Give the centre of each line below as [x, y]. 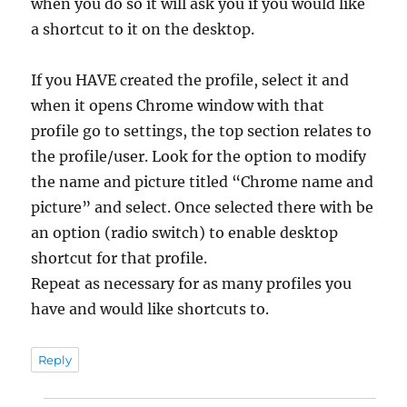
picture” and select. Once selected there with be [203, 207]
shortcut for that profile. [119, 258]
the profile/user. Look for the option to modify [199, 156]
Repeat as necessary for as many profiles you [192, 283]
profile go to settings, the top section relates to [202, 130]
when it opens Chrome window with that [178, 105]
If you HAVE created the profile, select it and [190, 79]
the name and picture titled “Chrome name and [203, 181]
